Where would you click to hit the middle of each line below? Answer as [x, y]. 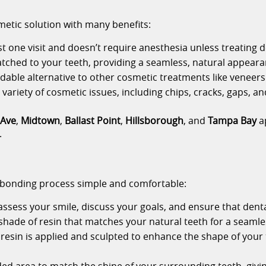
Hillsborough [155, 121]
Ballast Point [93, 121]
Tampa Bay [232, 121]
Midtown [41, 121]
